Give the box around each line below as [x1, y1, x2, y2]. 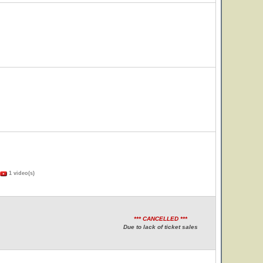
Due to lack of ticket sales [123, 224, 198, 230]
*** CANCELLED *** [133, 215, 187, 222]
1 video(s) [7, 170, 35, 176]
